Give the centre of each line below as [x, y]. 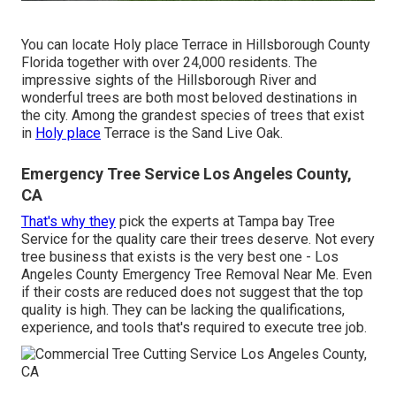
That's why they [69, 222]
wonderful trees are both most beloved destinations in [189, 98]
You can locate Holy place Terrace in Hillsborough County [196, 45]
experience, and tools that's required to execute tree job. [194, 328]
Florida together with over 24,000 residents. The [169, 63]
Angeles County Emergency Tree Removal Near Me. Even [197, 275]
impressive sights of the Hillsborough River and [169, 80]
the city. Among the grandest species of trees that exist [193, 116]
